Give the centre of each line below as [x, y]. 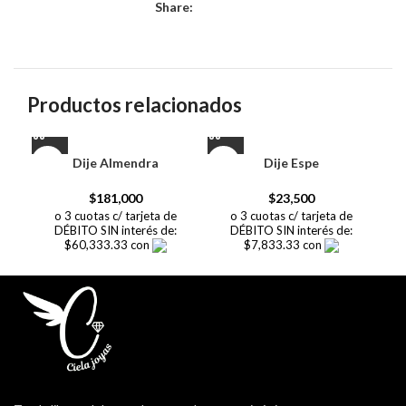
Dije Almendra [115, 162]
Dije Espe [291, 162]
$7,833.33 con [284, 244]
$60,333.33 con [108, 244]
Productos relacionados [135, 104]
